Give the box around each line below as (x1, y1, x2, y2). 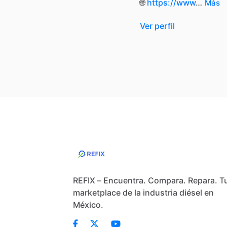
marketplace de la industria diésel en (73, 187, 214, 198)
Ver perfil (140, 20, 175, 31)
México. (73, 200, 104, 210)
